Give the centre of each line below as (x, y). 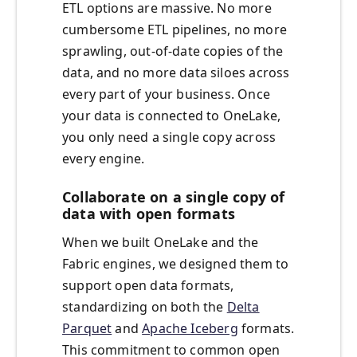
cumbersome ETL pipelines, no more (175, 30)
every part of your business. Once (166, 94)
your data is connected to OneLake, (172, 116)
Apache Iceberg (190, 329)
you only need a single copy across (169, 137)
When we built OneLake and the (161, 243)
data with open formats (149, 214)
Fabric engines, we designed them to (176, 264)
